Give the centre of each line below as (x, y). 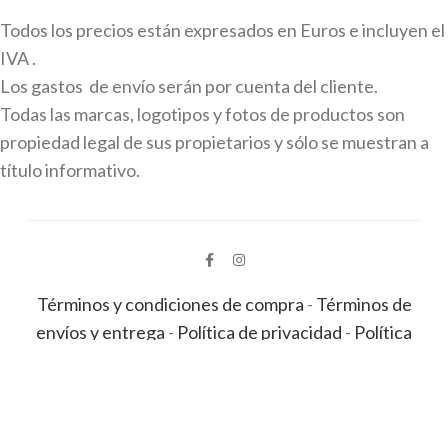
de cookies (177, 360)
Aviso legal (271, 360)
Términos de (363, 304)
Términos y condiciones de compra (170, 304)
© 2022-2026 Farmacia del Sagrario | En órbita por (214, 384)
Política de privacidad (259, 332)
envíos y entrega (100, 332)
